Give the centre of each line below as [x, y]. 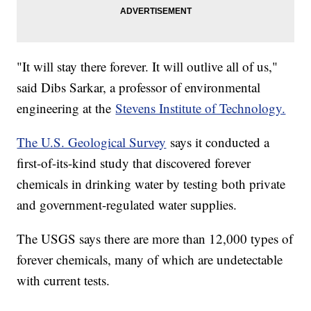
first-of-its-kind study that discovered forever [134, 162]
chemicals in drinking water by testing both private [151, 183]
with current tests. [68, 280]
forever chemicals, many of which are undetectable [150, 259]
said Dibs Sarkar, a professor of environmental [139, 87]
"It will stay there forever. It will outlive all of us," [148, 66]
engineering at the [66, 108]
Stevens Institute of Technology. [201, 108]
